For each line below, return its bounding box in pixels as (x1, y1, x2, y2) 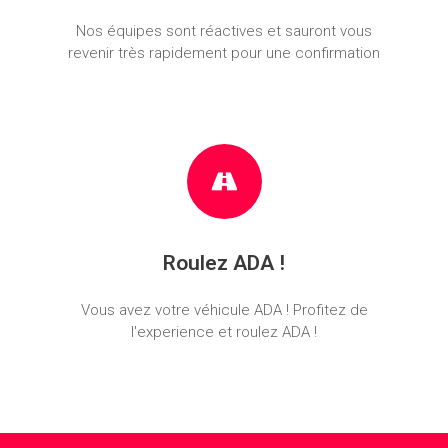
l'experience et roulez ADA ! (131, 322, 317, 341)
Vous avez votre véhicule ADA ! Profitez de (80, 300, 368, 319)
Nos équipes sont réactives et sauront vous (76, 21, 372, 40)
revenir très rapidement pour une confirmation (68, 43, 380, 62)
